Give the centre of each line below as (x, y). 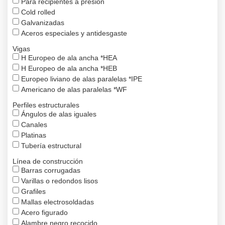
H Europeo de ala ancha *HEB (69, 69)
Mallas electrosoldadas (58, 202)
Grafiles (33, 192)
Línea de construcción (48, 161)
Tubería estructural (51, 146)
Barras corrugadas (51, 171)
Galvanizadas (43, 23)
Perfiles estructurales (46, 105)
